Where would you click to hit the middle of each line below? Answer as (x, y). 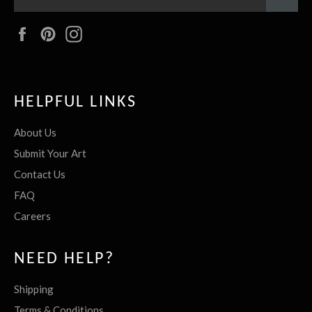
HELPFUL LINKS (76, 103)
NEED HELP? (64, 259)
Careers (32, 216)
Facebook (60, 32)
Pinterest (85, 32)
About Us (35, 133)
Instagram (112, 32)
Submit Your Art (50, 154)
